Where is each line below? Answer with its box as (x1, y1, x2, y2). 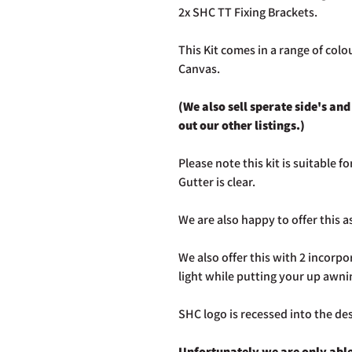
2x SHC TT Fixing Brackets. (178, 3, 320, 20)
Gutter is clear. (178, 173, 258, 190)
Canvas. (178, 60, 222, 77)
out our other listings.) (178, 116, 305, 134)
